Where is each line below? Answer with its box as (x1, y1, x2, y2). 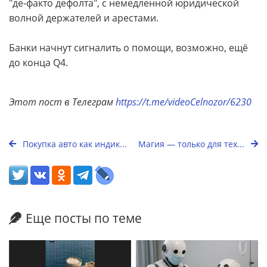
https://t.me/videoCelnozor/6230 (116, 95, 252, 109)
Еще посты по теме (26, 210, 142, 227)
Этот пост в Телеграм (9, 95, 113, 109)
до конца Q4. (9, 56, 68, 70)
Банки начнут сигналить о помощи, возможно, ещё (9, 41, 248, 55)
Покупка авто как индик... (20, 138, 127, 150)
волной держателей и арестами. (9, 11, 159, 25)
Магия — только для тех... (138, 138, 247, 150)
